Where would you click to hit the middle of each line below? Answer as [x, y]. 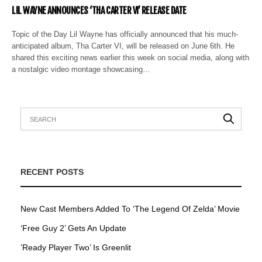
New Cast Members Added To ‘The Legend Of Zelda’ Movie [130, 208]
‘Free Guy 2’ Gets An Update [73, 228]
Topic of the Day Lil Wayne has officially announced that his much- [125, 34]
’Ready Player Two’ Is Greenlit [76, 247]
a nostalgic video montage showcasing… [81, 69]
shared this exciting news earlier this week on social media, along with [131, 57]
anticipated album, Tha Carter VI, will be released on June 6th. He [123, 46]
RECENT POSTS [52, 172]
